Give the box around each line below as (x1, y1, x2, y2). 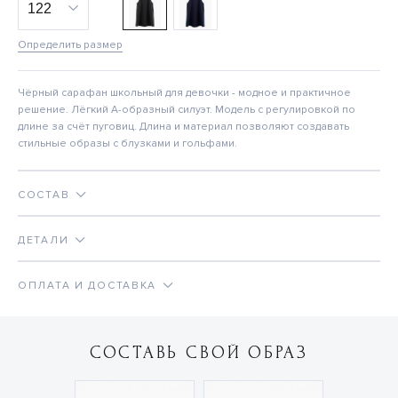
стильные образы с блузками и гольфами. (18, 137, 237, 151)
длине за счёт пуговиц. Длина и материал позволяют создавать (18, 120, 349, 134)
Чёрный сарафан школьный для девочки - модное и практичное (18, 86, 351, 100)
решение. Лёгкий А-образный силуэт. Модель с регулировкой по (18, 103, 355, 117)
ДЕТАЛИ (18, 234, 69, 248)
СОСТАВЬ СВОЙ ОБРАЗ (90, 343, 308, 363)
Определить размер (18, 38, 123, 52)
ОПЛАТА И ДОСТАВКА (18, 279, 157, 293)
